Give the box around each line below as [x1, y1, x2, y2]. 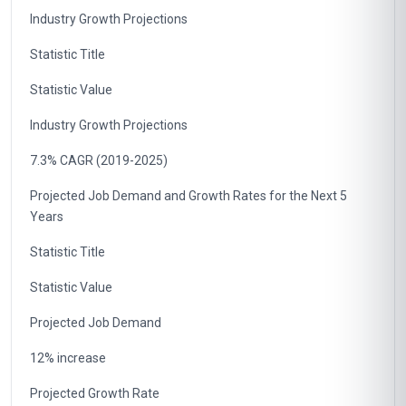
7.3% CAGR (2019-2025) [30, 153, 168, 168]
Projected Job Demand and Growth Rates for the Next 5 [30, 188, 347, 203]
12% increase [30, 351, 106, 365]
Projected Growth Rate [30, 386, 159, 401]
